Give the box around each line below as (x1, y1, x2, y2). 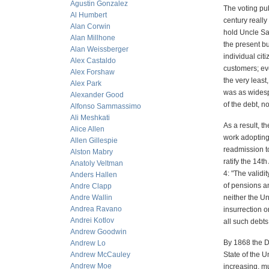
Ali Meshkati (70, 113, 110, 122)
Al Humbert (70, 11, 107, 19)
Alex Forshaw (70, 68, 115, 76)
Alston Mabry (70, 148, 113, 156)
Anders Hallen (70, 171, 117, 179)
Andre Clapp (70, 182, 112, 190)
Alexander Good (70, 91, 124, 99)
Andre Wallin (70, 193, 112, 202)
